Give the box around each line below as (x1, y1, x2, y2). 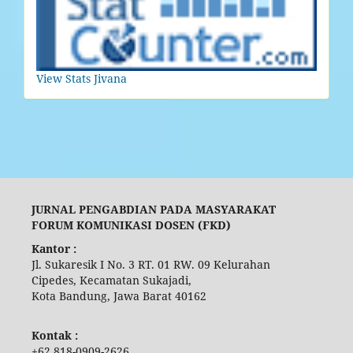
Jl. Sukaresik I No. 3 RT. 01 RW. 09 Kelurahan (31, 257, 270, 273)
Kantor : (31, 241, 76, 257)
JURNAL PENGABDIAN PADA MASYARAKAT (31, 202, 276, 217)
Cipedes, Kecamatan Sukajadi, (31, 273, 198, 288)
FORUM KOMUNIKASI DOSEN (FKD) (31, 217, 231, 233)
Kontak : (31, 328, 78, 344)
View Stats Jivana (36, 71, 127, 87)
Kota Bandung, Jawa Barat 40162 (31, 288, 206, 304)
